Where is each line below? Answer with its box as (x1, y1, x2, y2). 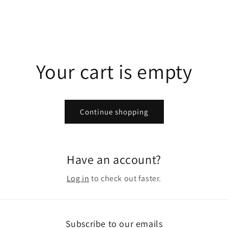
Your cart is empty (36, 58, 192, 84)
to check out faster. (89, 173, 162, 184)
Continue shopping (79, 106, 149, 117)
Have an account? (67, 151, 161, 167)
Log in (66, 173, 90, 184)
